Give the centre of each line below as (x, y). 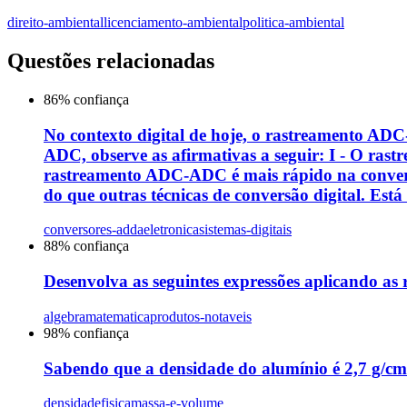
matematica (118, 316)
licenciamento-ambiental (173, 23)
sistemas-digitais (245, 230)
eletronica (171, 230)
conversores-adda (94, 230)
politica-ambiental (293, 23)
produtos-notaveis (201, 316)
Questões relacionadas (111, 61)
